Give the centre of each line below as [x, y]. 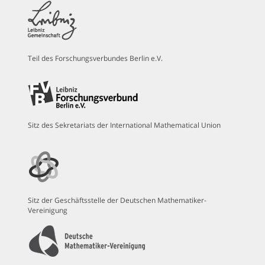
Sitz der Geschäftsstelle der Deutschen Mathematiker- [117, 201]
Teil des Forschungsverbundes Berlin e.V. [96, 59]
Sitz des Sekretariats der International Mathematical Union [125, 125]
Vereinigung [48, 211]
